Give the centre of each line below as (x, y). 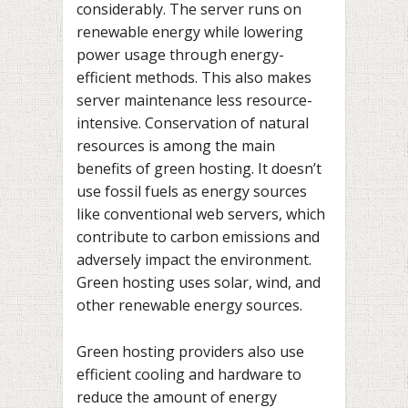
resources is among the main (176, 146)
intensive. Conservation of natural (193, 123)
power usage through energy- (180, 55)
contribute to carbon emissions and (198, 237)
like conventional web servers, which (201, 214)
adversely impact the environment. (194, 260)
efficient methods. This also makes (194, 78)
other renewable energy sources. (189, 306)
